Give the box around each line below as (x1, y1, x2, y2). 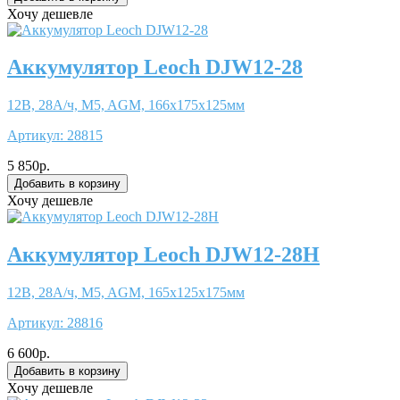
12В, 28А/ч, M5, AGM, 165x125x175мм (7, 285, 245, 301)
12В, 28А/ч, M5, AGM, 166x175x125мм (7, 97, 245, 113)
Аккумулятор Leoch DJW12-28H (7, 243, 320, 267)
